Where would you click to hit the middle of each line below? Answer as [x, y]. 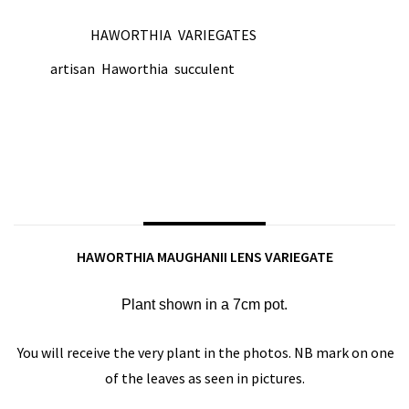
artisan [73, 68]
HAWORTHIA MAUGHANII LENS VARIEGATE [204, 256]
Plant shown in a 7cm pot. [204, 304]
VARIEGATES [217, 34]
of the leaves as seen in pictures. [204, 378]
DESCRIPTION [204, 197]
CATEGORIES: [52, 35]
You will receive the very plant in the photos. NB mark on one [204, 352]
